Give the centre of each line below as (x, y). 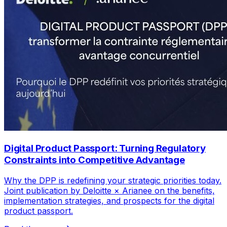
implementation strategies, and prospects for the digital (109, 200)
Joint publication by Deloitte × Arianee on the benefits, (109, 190)
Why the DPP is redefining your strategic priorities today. (113, 180)
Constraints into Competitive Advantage (94, 160)
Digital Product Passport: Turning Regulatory (105, 148)
